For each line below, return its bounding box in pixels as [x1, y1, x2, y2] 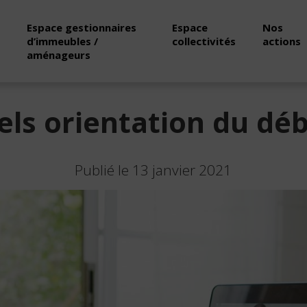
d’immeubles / [27, 34, 99, 48]
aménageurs [27, 48, 91, 62]
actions [262, 34, 301, 48]
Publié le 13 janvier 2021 [75, 160, 232, 180]
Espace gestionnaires [27, 21, 137, 34]
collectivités [171, 34, 236, 48]
